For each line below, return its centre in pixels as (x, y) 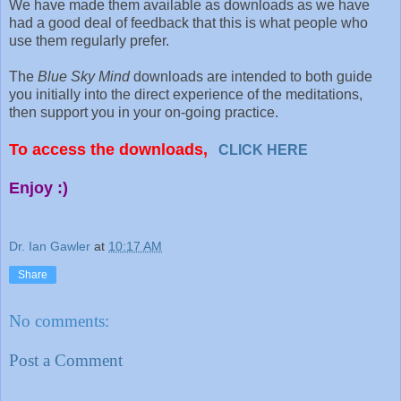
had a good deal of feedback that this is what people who (188, 22)
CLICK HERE (263, 149)
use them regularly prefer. (89, 40)
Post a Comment (66, 360)
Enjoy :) (41, 188)
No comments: (59, 321)
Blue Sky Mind (82, 76)
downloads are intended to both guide (251, 76)
